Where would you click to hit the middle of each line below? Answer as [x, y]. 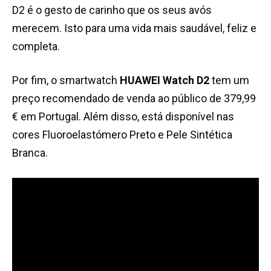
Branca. [30, 153]
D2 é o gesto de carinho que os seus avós [112, 10]
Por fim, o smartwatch [66, 80]
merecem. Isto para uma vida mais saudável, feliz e [134, 28]
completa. [36, 47]
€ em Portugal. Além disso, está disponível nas [123, 117]
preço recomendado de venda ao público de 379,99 [134, 99]
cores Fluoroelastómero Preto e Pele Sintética [122, 135]
